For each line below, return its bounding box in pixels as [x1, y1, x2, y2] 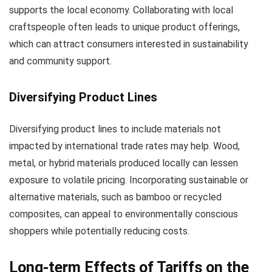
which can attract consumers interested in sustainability [9, 38, 248, 50]
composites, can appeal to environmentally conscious [9, 208, 238, 220]
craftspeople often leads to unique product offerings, [9, 21, 240, 33]
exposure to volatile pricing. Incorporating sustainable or [9, 174, 248, 186]
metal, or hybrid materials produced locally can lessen [9, 157, 238, 169]
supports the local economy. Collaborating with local [9, 4, 233, 16]
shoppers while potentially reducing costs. [9, 225, 189, 237]
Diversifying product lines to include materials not [9, 123, 221, 135]
